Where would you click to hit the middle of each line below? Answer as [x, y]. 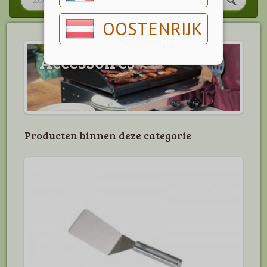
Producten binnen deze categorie [108, 136]
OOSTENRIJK [153, 28]
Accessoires [87, 61]
